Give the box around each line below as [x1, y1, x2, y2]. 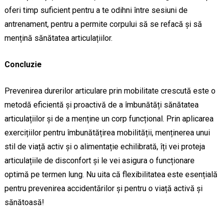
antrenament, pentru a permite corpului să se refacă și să [4, 19, 202, 29]
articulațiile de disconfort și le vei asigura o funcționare [4, 155, 195, 165]
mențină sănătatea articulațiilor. [4, 33, 112, 43]
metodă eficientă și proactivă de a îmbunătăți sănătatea [4, 100, 199, 110]
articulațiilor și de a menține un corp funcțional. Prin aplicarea [4, 113, 214, 123]
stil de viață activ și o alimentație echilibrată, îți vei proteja [4, 141, 205, 151]
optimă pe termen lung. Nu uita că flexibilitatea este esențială [4, 169, 218, 179]
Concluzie [4, 59, 42, 69]
